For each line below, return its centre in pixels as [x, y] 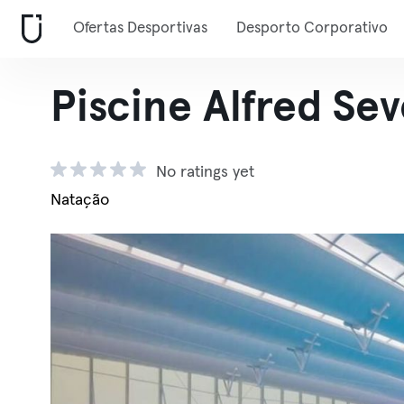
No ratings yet [205, 172]
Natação [80, 200]
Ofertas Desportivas [140, 28]
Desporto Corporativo [312, 28]
